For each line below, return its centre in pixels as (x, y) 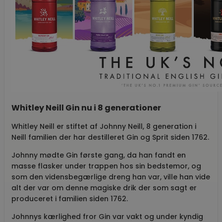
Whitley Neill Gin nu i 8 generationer (86, 108)
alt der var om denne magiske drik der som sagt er (104, 188)
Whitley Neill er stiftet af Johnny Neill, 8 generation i (104, 126)
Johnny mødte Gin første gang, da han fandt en (99, 155)
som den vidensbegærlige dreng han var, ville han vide (111, 177)
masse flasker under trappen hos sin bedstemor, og (106, 166)
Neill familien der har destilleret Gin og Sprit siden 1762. (110, 137)
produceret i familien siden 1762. (70, 198)
